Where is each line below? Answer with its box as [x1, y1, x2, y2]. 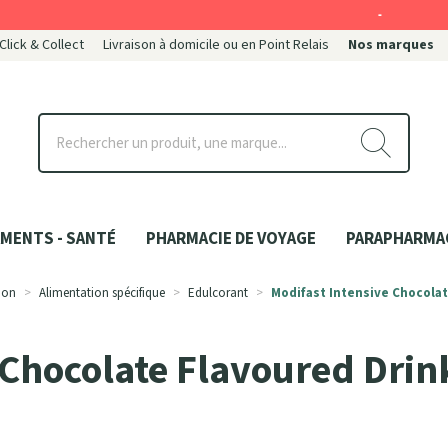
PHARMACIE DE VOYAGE [146, 227, 316, 252]
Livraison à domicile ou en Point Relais [103, 35, 329, 55]
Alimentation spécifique [39, 284, 165, 303]
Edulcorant [188, 284, 248, 303]
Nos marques [348, 35, 434, 55]
